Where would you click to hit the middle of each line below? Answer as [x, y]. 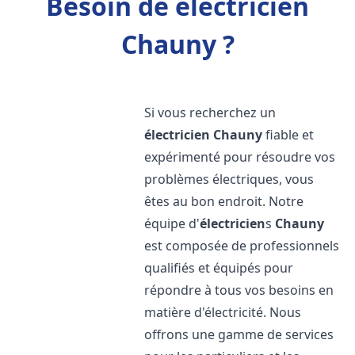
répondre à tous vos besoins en [239, 290]
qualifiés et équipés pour [219, 268]
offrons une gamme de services [239, 334]
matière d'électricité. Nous [223, 312]
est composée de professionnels [242, 246]
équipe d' [172, 223]
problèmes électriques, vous [229, 179]
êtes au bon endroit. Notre [224, 201]
